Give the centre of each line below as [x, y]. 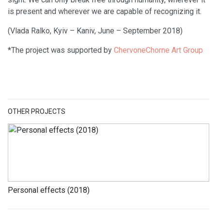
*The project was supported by [61, 50]
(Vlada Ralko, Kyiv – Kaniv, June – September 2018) [95, 31]
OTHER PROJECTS [37, 112]
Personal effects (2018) [49, 190]
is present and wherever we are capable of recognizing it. [105, 12]
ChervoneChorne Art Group [158, 50]
